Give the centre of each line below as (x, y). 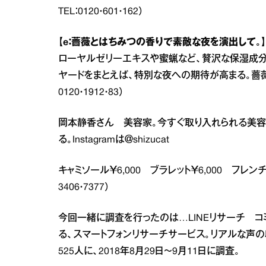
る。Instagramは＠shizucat (114, 140)
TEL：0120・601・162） (101, 12)
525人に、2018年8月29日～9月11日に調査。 (149, 252)
